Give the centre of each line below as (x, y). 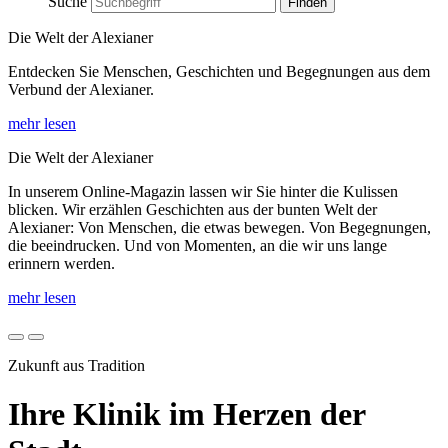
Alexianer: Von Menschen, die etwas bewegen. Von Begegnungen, (219, 227)
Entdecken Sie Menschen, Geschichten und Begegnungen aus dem (219, 71)
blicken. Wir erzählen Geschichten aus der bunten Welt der (192, 209)
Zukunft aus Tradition (76, 365)
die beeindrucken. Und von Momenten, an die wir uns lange (197, 245)
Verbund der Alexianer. (81, 89)
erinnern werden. (61, 263)
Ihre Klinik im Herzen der (186, 414)
